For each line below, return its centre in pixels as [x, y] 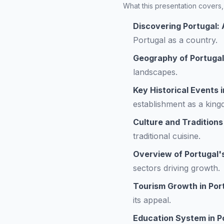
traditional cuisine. [167, 136]
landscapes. [155, 72]
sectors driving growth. [176, 168]
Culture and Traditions [178, 122]
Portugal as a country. [175, 40]
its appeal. [152, 200]
